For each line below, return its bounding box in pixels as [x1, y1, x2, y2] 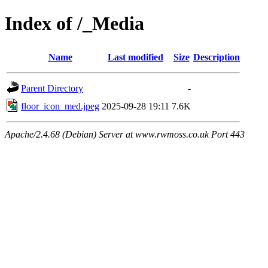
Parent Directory [21, 83, 83, 93]
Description [193, 51, 240, 62]
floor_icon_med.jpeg [21, 100, 99, 111]
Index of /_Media [5, 13, 144, 35]
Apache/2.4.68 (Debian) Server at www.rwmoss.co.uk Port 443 [5, 129, 245, 139]
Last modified [108, 51, 163, 62]
